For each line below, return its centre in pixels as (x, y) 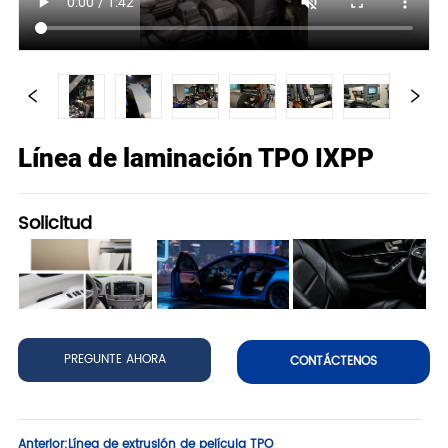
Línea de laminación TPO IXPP (196, 157)
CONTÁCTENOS (333, 361)
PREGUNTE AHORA (114, 359)
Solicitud (55, 223)
